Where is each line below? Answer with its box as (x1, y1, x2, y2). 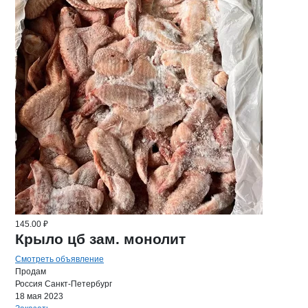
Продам (15, 267, 46, 276)
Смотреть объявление (15, 254, 104, 264)
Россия (15, 279, 43, 289)
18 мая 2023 (15, 291, 63, 301)
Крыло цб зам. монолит (15, 231, 186, 247)
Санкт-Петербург (45, 279, 112, 289)
